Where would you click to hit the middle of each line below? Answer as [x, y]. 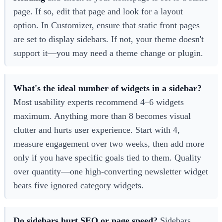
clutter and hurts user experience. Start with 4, [97, 130]
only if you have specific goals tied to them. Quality [107, 157]
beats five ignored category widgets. [79, 185]
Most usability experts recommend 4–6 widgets [99, 102]
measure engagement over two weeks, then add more [109, 143]
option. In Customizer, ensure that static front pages [107, 25]
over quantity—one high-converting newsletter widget [111, 171]
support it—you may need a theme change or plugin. [108, 53]
